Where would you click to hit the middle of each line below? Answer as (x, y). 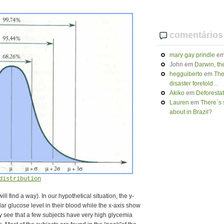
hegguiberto (186, 74)
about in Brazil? (191, 112)
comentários (196, 35)
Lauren (179, 102)
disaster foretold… (194, 83)
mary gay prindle (192, 55)
